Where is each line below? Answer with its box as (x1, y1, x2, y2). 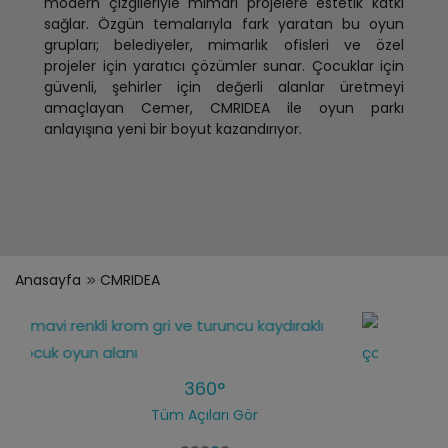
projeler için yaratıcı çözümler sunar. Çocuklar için (44, 56, 404, 76)
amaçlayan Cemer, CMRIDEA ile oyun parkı (44, 98, 404, 118)
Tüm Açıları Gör (151, 405, 259, 425)
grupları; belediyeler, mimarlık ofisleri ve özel (44, 35, 404, 55)
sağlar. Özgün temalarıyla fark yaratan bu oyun (44, 14, 404, 34)
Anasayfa (15, 270, 81, 290)
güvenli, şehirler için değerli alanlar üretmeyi (44, 77, 404, 97)
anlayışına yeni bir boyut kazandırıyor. (44, 119, 303, 139)
